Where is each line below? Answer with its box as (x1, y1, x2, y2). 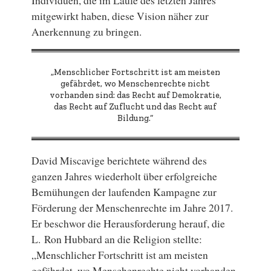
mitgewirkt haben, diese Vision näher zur (31, 8, 209, 23)
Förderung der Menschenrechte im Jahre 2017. (31, 200, 233, 215)
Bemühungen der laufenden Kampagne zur (31, 184, 217, 200)
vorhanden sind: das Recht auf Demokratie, (49, 90, 221, 100)
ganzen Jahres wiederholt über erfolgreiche (31, 169, 218, 184)
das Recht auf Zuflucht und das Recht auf (54, 101, 217, 112)
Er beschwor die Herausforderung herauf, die (31, 216, 226, 231)
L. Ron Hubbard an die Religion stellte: (31, 232, 203, 247)
